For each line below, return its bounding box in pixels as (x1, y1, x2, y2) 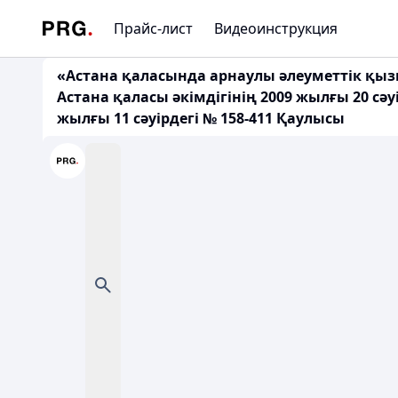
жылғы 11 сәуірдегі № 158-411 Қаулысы (57, 108, 345, 128)
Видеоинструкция (214, 19, 338, 38)
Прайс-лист (114, 19, 193, 38)
